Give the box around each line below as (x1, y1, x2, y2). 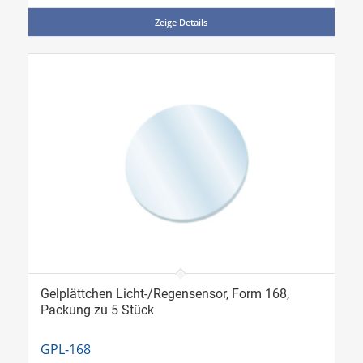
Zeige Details (155, 16, 208, 29)
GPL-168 (40, 340, 91, 359)
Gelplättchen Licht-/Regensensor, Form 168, (40, 286, 289, 302)
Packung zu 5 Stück (40, 302, 154, 318)
